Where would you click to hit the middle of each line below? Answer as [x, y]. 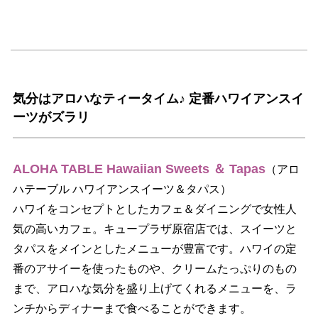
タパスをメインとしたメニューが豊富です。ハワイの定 [154, 249]
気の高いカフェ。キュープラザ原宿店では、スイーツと [154, 229]
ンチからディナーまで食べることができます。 [132, 309]
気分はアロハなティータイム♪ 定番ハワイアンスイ [158, 99]
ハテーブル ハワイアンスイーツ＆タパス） [122, 190]
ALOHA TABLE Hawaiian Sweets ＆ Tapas [139, 169]
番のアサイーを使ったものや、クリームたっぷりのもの [154, 269]
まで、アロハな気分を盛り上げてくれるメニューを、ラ [154, 289]
